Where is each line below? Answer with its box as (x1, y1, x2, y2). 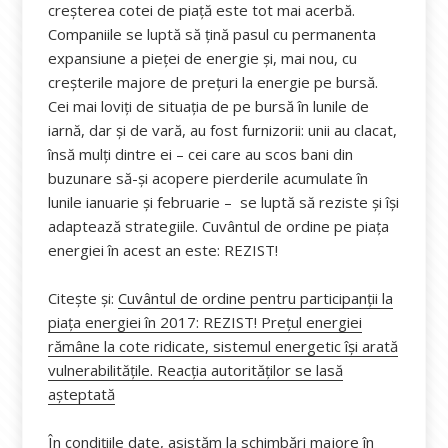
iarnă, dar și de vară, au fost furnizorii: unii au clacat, (48, 120, 398, 140)
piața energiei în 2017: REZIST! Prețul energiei (48, 312, 363, 332)
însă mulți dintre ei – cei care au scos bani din (48, 144, 354, 164)
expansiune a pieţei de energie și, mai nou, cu (48, 48, 358, 68)
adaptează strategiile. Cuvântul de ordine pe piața (48, 216, 390, 236)
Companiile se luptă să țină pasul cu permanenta (48, 24, 377, 44)
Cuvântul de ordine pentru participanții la (118, 288, 394, 308)
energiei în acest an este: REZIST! (48, 240, 279, 260)
